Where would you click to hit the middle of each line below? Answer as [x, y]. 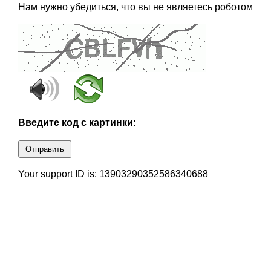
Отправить [44, 149]
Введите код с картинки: [78, 123]
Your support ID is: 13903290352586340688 [113, 174]
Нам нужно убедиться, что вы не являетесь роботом [135, 7]
